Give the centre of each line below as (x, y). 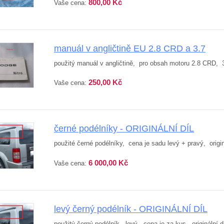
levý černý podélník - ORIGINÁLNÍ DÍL (131, 209)
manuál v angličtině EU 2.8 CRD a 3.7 (130, 48)
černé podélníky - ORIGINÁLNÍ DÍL (124, 129)
